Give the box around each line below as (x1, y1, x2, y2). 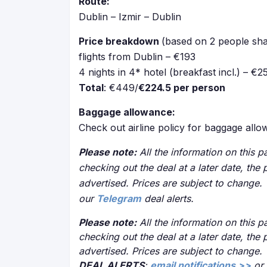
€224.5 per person (138, 82, 225, 94)
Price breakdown (79, 35, 162, 47)
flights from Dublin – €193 (79, 51, 195, 63)
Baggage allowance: (79, 106, 175, 118)
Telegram (97, 193, 141, 204)
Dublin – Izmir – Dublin (79, 11, 181, 23)
